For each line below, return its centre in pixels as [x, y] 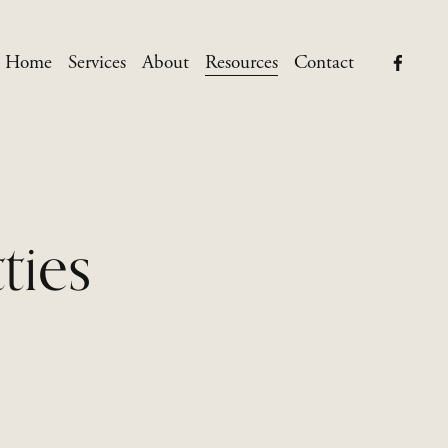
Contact [324, 63]
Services [96, 63]
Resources [241, 63]
